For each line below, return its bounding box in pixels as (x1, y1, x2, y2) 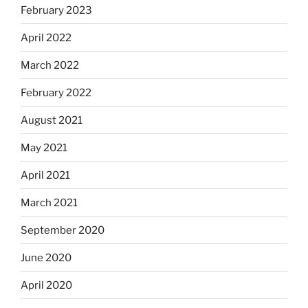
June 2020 (21, 251, 71, 264)
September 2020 (21, 223, 104, 236)
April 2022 (21, 31, 71, 44)
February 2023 (21, 3, 92, 16)
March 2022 (21, 58, 79, 71)
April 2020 (21, 278, 72, 291)
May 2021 (21, 141, 67, 154)
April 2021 (21, 168, 70, 181)
